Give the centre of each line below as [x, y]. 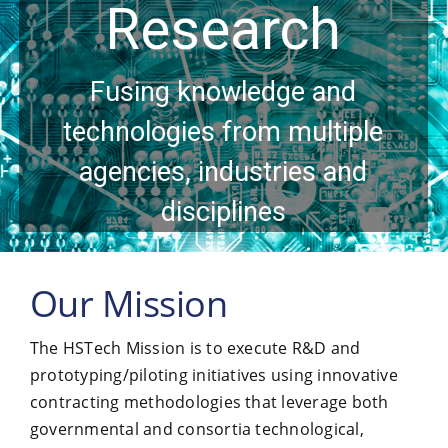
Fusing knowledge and [223, 92]
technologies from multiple [223, 132]
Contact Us [67, 50]
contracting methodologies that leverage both [209, 402]
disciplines [224, 212]
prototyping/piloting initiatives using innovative [213, 375]
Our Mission [128, 303]
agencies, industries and [223, 172]
